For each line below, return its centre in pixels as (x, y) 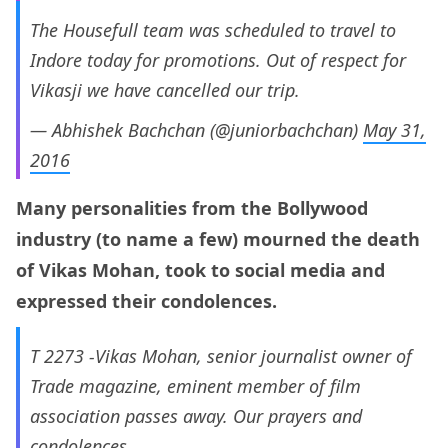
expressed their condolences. (146, 300)
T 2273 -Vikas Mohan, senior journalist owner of (221, 355)
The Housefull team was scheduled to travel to (213, 30)
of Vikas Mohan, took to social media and (200, 269)
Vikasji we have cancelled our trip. (165, 90)
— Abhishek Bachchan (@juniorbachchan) (196, 130)
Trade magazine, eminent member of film (195, 385)
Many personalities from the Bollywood (192, 207)
